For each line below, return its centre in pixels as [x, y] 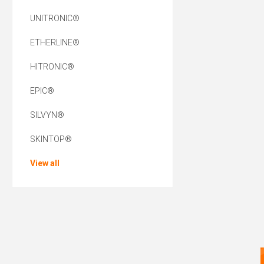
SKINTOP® [51, 139]
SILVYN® [47, 115]
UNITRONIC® [55, 19]
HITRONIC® [52, 67]
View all [45, 164]
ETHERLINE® [55, 43]
